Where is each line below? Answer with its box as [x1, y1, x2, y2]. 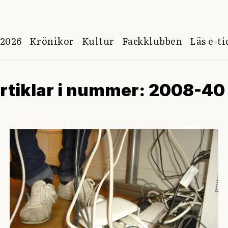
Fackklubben [122, 34, 182, 48]
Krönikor [29, 34, 74, 48]
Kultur [81, 34, 115, 48]
